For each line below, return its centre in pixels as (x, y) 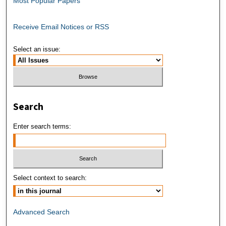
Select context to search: (50, 178)
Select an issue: (37, 49)
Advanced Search (42, 212)
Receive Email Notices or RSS (61, 27)
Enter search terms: (42, 126)
